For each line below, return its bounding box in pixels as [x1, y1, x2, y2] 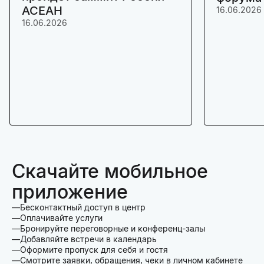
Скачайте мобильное [12, 160, 208, 183]
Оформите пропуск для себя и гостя [20, 245, 168, 255]
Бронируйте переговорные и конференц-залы [20, 223, 205, 234]
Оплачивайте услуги [20, 213, 103, 223]
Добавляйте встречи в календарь [20, 234, 157, 245]
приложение [12, 180, 128, 204]
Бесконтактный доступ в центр [20, 202, 146, 213]
